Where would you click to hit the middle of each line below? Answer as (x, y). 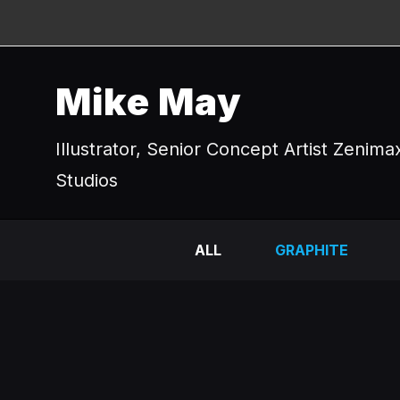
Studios (87, 180)
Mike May (149, 101)
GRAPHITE (312, 250)
